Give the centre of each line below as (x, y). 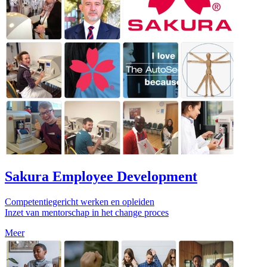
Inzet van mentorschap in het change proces (87, 212)
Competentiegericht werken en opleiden (80, 201)
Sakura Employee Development (101, 176)
